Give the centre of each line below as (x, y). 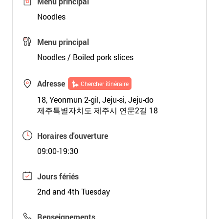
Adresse (51, 83)
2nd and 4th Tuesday (73, 191)
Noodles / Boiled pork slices (85, 57)
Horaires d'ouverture (72, 136)
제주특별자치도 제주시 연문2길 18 (97, 110)
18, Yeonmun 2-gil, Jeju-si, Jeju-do (95, 99)
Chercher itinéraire (104, 84)
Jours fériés (58, 176)
